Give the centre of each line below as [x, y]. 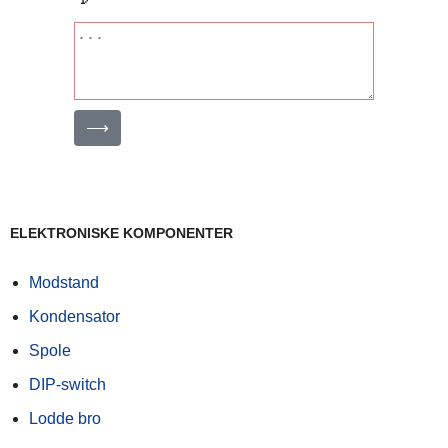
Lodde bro [65, 419]
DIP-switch [67, 385]
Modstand [64, 283]
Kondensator [74, 317]
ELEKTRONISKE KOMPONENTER [121, 233]
